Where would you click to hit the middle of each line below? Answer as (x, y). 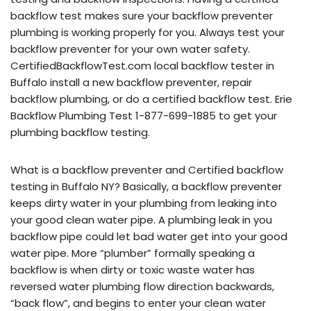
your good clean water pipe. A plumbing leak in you (141, 219)
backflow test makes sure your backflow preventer (142, 15)
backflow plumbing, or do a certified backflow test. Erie (151, 99)
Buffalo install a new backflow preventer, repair (131, 82)
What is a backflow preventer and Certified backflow (147, 169)
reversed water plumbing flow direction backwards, (142, 286)
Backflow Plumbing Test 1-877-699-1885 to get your (144, 115)
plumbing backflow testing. (80, 132)
